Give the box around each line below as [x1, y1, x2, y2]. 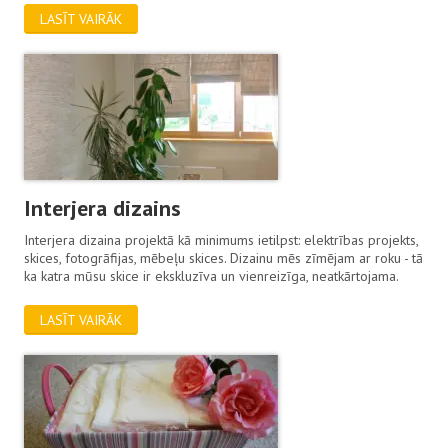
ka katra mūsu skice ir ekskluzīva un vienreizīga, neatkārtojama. [24, 266, 400, 285]
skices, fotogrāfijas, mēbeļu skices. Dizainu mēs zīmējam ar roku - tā [24, 248, 424, 267]
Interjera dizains [24, 193, 182, 222]
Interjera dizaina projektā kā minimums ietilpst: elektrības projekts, [24, 230, 419, 249]
